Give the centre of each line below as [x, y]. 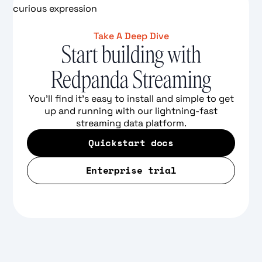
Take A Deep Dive [131, 36]
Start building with [131, 54]
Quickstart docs [131, 142]
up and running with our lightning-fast [131, 111]
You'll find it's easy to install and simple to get [131, 98]
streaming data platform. [131, 123]
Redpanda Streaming [131, 80]
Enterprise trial [131, 170]
